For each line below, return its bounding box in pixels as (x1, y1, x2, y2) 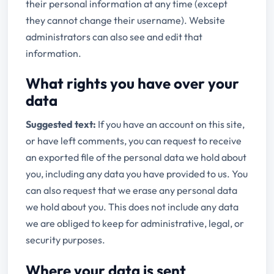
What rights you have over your (26, 74, 240, 93)
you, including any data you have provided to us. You (26, 168, 248, 180)
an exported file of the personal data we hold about (26, 151, 247, 164)
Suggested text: (26, 118, 98, 131)
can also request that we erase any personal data (26, 184, 238, 197)
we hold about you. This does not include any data (26, 201, 239, 213)
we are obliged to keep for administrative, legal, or (26, 217, 245, 230)
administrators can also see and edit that (26, 30, 203, 43)
